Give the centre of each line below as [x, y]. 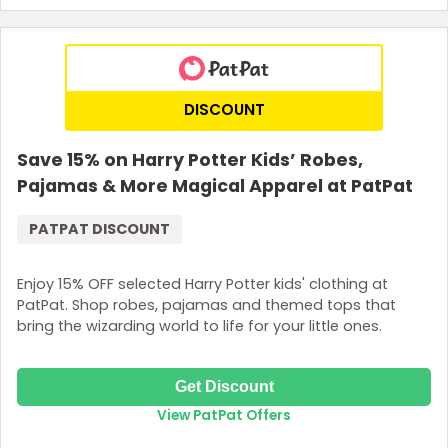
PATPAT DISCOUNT [99, 228]
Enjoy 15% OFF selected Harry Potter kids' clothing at [202, 284]
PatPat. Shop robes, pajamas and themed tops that [206, 305]
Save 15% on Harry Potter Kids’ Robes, [190, 159]
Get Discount [224, 386]
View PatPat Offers [224, 415]
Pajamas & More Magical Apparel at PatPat [215, 185]
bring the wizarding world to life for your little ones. [199, 326]
